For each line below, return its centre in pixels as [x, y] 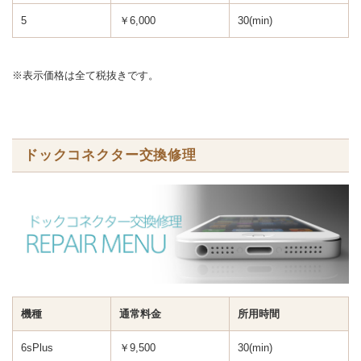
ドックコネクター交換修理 [110, 155]
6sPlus [37, 347]
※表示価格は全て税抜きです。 [85, 75]
